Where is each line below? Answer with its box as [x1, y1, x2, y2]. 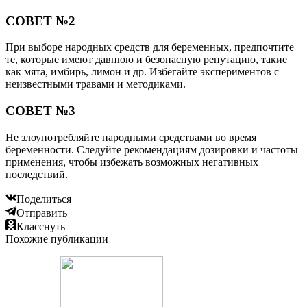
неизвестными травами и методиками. [5, 78, 186, 90]
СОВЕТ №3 [5, 103, 75, 119]
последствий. [5, 168, 68, 180]
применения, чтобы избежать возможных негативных [5, 156, 258, 168]
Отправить [16, 206, 67, 219]
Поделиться [16, 193, 71, 205]
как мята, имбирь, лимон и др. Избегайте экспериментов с [5, 66, 279, 78]
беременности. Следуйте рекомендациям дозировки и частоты [5, 143, 298, 156]
